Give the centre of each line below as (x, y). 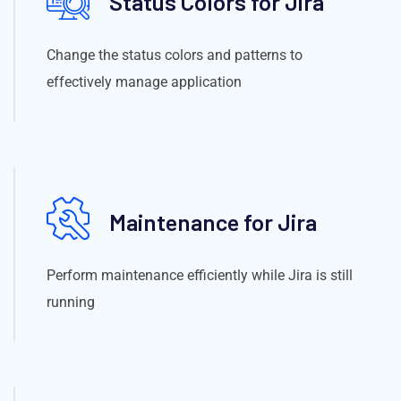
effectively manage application (144, 81)
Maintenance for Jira (213, 222)
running (71, 302)
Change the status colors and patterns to (175, 55)
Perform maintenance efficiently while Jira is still (200, 275)
